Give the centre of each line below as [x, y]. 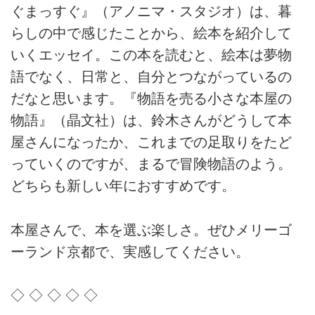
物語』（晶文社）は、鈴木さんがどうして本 [151, 121]
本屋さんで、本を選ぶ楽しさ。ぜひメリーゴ [151, 230]
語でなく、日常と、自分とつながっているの [151, 77]
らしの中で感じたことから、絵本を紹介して [151, 33]
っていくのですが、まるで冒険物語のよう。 [151, 164]
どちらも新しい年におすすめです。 [123, 186]
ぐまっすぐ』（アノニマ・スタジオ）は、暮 [151, 12]
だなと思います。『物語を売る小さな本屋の [151, 99]
